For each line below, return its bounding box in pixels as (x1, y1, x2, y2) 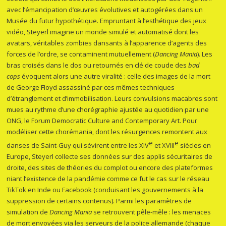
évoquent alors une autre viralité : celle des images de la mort (20, 72, 211, 81)
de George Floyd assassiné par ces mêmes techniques (7, 83, 175, 92)
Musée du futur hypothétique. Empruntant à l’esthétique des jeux (7, 16, 207, 26)
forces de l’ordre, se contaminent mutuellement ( (7, 49, 155, 59)
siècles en (179, 141, 211, 150)
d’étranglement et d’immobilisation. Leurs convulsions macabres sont (7, 94, 218, 103)
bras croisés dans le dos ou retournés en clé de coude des (7, 61, 189, 70)
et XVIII (153, 141, 175, 150)
